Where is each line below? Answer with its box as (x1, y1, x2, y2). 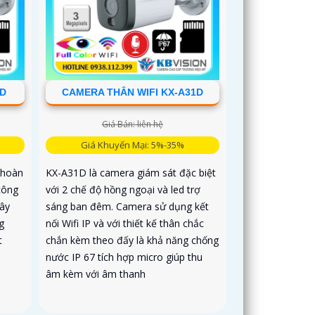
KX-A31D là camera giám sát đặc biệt (46, 165, 217, 179)
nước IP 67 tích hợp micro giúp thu (46, 250, 203, 264)
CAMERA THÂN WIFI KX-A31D (61, 86, 203, 98)
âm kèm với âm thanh (46, 266, 146, 281)
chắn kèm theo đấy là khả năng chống (46, 233, 219, 247)
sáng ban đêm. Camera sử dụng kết (46, 199, 210, 213)
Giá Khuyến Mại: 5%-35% (80, 138, 184, 151)
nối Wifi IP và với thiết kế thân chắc (46, 216, 205, 230)
